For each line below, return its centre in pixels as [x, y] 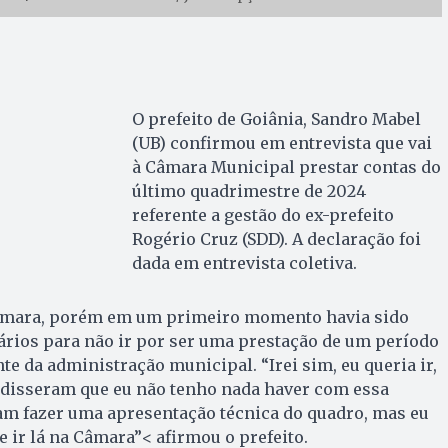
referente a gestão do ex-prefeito [262, 215]
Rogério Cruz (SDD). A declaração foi [276, 239]
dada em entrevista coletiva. [244, 263]
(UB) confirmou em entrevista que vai [281, 143]
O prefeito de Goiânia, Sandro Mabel [276, 119]
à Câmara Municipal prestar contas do [286, 167]
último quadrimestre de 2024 [248, 191]
